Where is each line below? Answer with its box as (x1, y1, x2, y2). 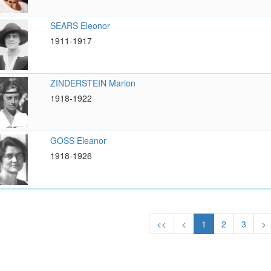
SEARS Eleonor (50, 19, 110, 31)
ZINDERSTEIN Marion (50, 76, 135, 89)
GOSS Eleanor (50, 134, 106, 147)
